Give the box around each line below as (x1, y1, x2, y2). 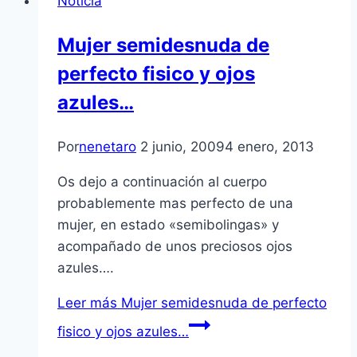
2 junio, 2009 (140, 139, 225, 155)
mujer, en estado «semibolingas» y (57, 217, 279, 233)
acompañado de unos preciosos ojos (57, 238, 292, 255)
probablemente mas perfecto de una (57, 195, 293, 212)
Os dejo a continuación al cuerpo (57, 174, 267, 190)
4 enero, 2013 (225, 139, 314, 155)
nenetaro (79, 139, 136, 155)
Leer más (57, 295, 117, 312)
